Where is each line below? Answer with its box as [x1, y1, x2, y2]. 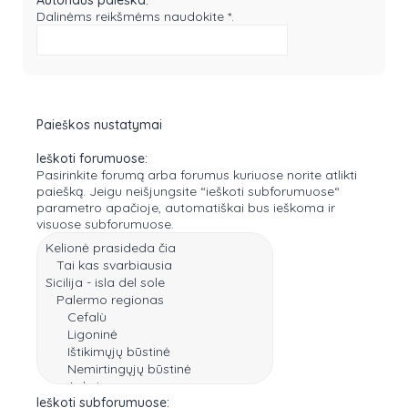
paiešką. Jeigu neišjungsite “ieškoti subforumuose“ [36, 182, 200, 199]
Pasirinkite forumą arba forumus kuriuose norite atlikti [36, 166, 357, 183]
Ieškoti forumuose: [36, 149, 148, 167]
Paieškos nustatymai [36, 116, 162, 133]
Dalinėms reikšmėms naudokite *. [36, 7, 234, 25]
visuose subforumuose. [36, 215, 174, 232]
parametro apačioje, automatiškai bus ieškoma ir [36, 199, 335, 216]
